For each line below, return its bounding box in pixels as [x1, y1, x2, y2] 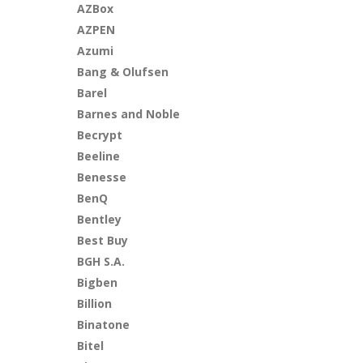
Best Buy [77, 233, 129, 248]
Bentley [77, 211, 122, 227]
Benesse [77, 169, 127, 185]
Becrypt [77, 127, 123, 143]
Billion [77, 296, 113, 311]
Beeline [77, 148, 121, 164]
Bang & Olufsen [77, 64, 169, 79]
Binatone [77, 317, 130, 332]
